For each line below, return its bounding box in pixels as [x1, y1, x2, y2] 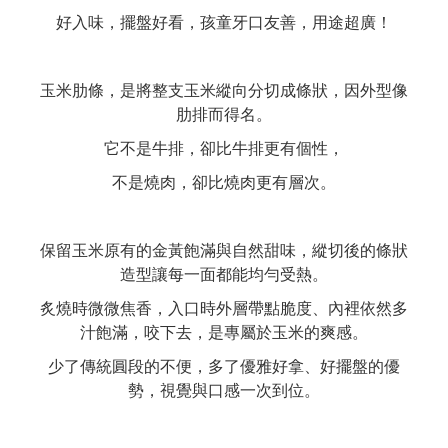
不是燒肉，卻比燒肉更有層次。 [112, 172, 336, 192]
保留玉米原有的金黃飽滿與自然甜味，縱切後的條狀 [40, 240, 408, 260]
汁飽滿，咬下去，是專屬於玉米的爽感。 [80, 322, 368, 342]
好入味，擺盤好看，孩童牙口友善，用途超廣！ [56, 12, 392, 32]
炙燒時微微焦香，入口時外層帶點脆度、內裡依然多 [40, 298, 408, 318]
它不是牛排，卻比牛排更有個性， [104, 138, 344, 158]
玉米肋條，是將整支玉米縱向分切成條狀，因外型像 [40, 80, 408, 100]
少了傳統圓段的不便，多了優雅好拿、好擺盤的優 [48, 356, 400, 376]
